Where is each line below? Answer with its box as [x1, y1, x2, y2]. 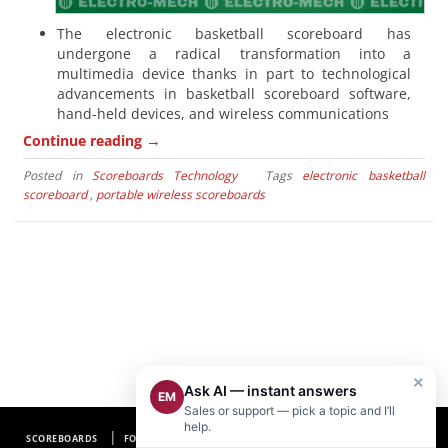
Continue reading [23, 130, 147, 150]
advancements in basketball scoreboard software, [57, 83, 411, 103]
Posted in [23, 166, 92, 184]
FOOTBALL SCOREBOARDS [123, 432, 248, 445]
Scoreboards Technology [91, 166, 237, 184]
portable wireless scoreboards [96, 185, 266, 203]
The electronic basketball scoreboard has [57, 23, 411, 43]
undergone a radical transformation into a [57, 43, 411, 63]
